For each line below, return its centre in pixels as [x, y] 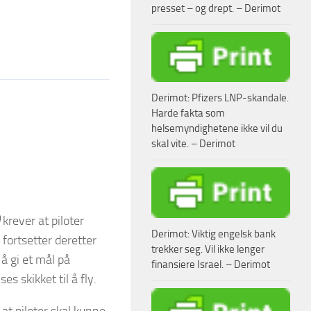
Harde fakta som [188, 114]
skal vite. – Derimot [193, 144]
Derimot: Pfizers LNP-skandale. [220, 98]
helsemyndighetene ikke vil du [217, 129]
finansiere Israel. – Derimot [211, 265]
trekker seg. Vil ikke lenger [208, 250]
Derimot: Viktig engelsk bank [213, 234]
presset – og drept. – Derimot [216, 8]
